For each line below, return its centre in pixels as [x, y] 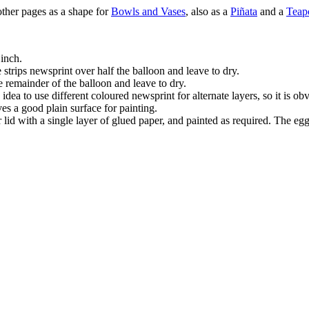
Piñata [244, 12]
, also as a [208, 12]
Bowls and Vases [148, 12]
